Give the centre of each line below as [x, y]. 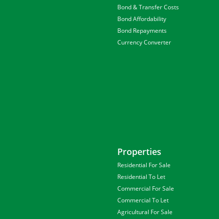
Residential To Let [141, 177]
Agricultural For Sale [145, 212]
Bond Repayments [142, 31]
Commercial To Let [143, 200]
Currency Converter [144, 42]
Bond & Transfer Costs [148, 7]
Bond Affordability [142, 19]
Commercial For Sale [146, 188]
